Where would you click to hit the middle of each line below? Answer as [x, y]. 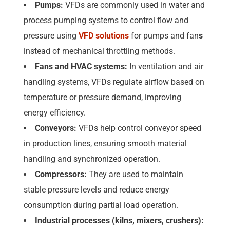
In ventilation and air [165, 66]
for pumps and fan [165, 35]
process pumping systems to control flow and [106, 20]
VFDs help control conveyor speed [139, 128]
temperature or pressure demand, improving [102, 97]
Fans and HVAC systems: [81, 66]
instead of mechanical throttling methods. [99, 51]
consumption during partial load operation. [101, 205]
